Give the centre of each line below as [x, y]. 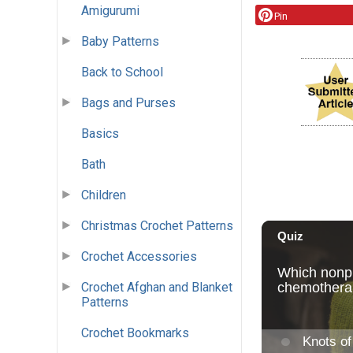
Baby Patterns [120, 42]
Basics [100, 134]
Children [104, 195]
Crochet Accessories [139, 257]
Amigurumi [110, 11]
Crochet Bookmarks [135, 333]
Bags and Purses [128, 103]
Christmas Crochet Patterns [157, 226]
